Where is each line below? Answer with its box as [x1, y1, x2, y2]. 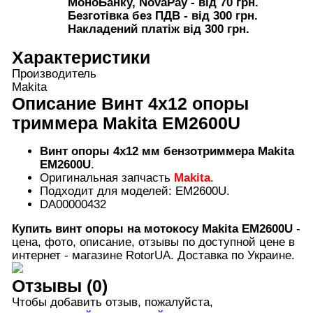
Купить [11, 222, 52, 236]
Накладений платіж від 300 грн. [67, 22, 249, 36]
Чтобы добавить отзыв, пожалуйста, [11, 296, 213, 310]
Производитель [11, 66, 96, 80]
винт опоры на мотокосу [51, 222, 202, 236]
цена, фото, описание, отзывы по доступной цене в [11, 235, 295, 249]
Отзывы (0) [11, 276, 108, 296]
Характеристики [11, 47, 150, 67]
